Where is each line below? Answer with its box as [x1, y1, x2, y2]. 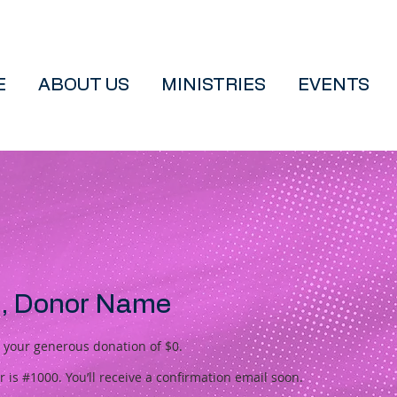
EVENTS [298, 76, 370, 94]
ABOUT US [38, 76, 129, 94]
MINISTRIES [161, 76, 266, 94]
